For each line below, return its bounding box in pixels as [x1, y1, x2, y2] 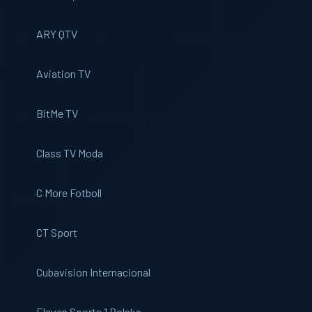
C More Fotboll [36, 186, 102, 199]
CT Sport [36, 226, 77, 239]
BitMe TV [36, 107, 78, 120]
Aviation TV [36, 67, 91, 80]
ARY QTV [36, 27, 77, 40]
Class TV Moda [36, 146, 103, 159]
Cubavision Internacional [36, 265, 150, 279]
